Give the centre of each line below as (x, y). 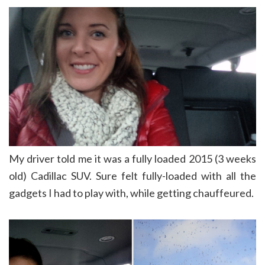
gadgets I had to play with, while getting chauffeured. (131, 193)
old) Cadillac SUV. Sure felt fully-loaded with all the (132, 176)
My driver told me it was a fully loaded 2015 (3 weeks (132, 159)
